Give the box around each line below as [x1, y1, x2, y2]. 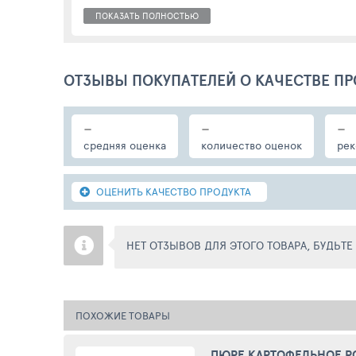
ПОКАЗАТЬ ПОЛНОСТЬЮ [95, 10, 199, 21]
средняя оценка [83, 137, 166, 153]
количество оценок [201, 137, 302, 153]
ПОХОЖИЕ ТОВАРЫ [75, 308, 170, 323]
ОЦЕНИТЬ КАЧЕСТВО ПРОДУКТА [96, 184, 251, 199]
